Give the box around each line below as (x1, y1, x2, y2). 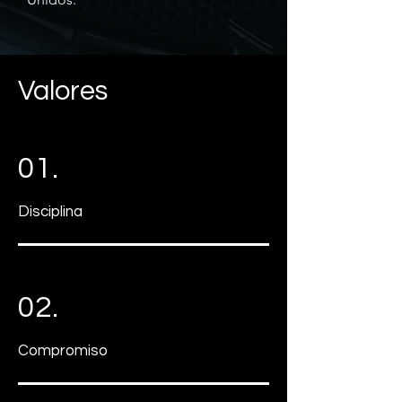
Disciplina (18, 204, 83, 220)
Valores (18, 77, 108, 106)
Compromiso (18, 343, 108, 359)
